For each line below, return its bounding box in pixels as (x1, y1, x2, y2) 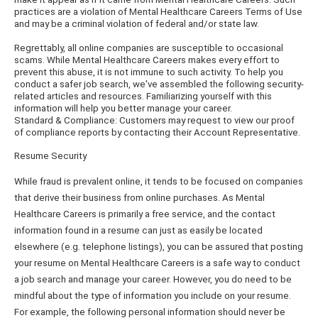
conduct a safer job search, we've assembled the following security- (14, 79, 304, 89)
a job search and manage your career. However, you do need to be (14, 274, 292, 285)
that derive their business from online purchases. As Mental (14, 192, 265, 203)
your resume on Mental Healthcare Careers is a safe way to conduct (14, 258, 300, 268)
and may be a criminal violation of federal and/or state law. (14, 18, 259, 29)
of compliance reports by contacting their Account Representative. (14, 127, 300, 138)
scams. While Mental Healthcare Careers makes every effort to (14, 55, 280, 65)
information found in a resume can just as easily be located (14, 225, 263, 236)
